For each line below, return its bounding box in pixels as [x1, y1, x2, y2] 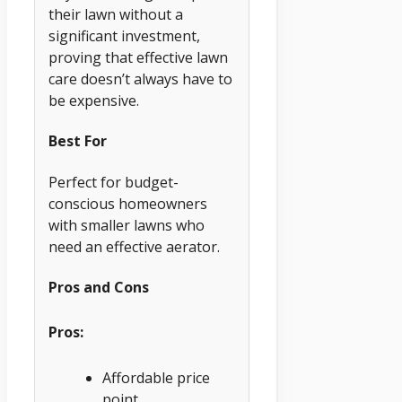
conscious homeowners [48, 193, 207, 214]
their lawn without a [48, 4, 183, 24]
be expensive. [48, 90, 139, 110]
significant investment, [48, 25, 200, 46]
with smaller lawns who [48, 214, 205, 235]
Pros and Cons [48, 276, 149, 297]
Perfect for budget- [48, 171, 179, 192]
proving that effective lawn [48, 47, 228, 67]
